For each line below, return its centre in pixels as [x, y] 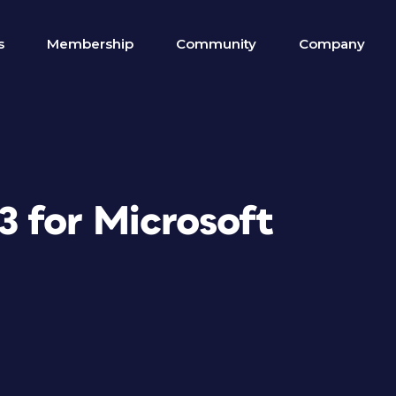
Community [216, 44]
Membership [90, 44]
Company [332, 44]
